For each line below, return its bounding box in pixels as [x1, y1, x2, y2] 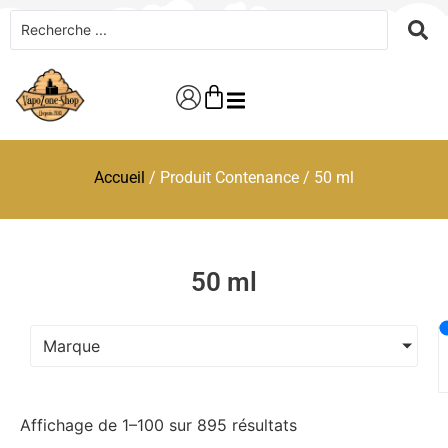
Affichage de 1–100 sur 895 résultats [20, 415, 297, 435]
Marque [43, 336, 100, 356]
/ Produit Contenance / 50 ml [145, 168, 354, 187]
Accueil [94, 168, 145, 187]
